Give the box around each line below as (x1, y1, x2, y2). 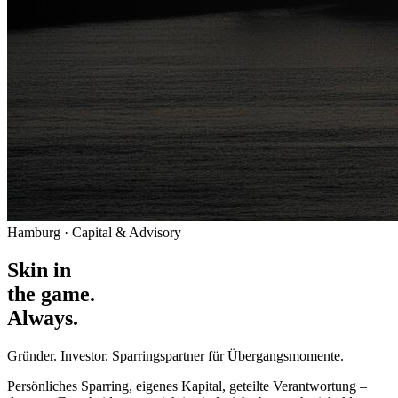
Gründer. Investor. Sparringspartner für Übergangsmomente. (7, 347, 344, 363)
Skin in (7, 258, 71, 282)
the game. (7, 282, 95, 306)
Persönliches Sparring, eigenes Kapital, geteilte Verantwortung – (7, 378, 367, 394)
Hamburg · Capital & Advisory (7, 225, 181, 240)
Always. (7, 306, 78, 330)
